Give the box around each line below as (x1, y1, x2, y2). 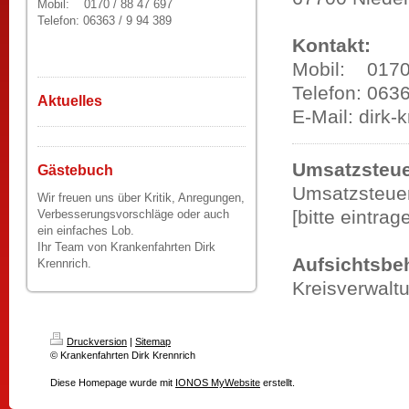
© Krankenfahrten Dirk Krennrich (50, 350, 195, 361)
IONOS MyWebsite (175, 377, 260, 388)
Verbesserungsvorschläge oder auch (37, 207, 229, 221)
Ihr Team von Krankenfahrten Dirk (37, 240, 215, 254)
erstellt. (260, 377, 295, 388)
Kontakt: (292, 35, 371, 56)
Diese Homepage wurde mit (50, 377, 175, 388)
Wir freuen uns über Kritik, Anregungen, (37, 191, 245, 204)
